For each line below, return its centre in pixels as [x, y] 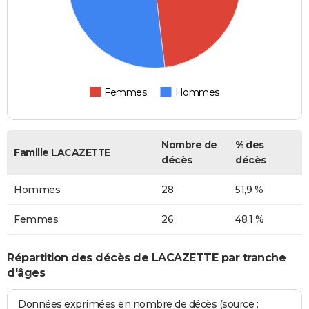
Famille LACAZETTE [62, 153]
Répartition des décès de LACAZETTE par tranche [146, 257]
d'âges [26, 272]
